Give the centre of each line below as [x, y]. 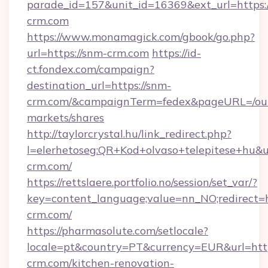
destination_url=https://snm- [99, 85]
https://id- [176, 53]
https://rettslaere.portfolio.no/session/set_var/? [142, 182]
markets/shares [66, 118]
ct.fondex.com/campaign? [91, 69]
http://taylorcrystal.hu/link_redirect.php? [129, 134]
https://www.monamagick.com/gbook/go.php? [141, 37]
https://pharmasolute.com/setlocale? [118, 231]
